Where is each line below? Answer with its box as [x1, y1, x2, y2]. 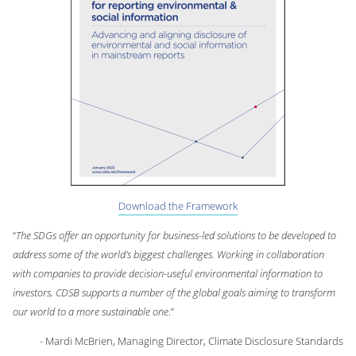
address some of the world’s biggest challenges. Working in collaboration [13, 247, 324, 262]
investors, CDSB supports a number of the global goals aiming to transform [13, 285, 335, 300]
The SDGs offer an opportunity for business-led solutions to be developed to [16, 228, 336, 243]
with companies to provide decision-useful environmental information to [13, 266, 323, 281]
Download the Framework [118, 199, 238, 214]
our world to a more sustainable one [13, 304, 168, 319]
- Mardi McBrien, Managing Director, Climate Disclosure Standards [40, 334, 343, 349]
